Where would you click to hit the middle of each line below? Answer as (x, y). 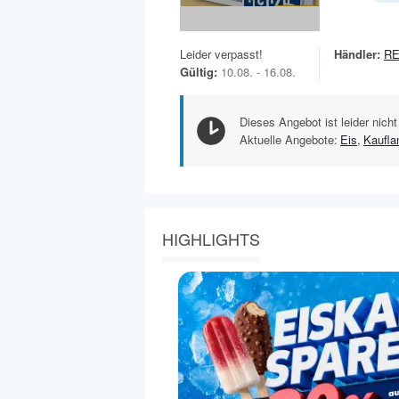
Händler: (357, 53)
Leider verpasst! (221, 53)
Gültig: (199, 71)
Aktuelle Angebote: (289, 139)
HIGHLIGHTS (211, 238)
